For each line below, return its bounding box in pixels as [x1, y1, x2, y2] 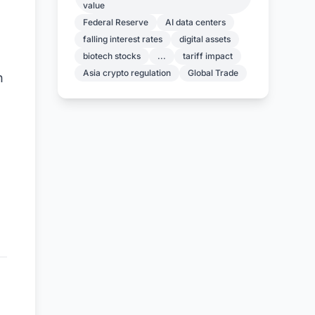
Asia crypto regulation [83, 67, 172, 78]
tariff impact [183, 51, 233, 61]
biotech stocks [83, 51, 141, 61]
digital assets [179, 34, 231, 44]
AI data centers [165, 17, 226, 27]
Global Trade [188, 67, 239, 78]
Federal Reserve [83, 17, 149, 27]
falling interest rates [83, 34, 163, 44]
